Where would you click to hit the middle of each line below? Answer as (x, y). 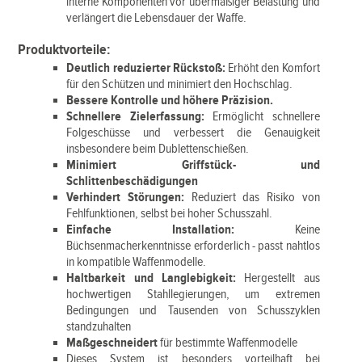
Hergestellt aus (282, 278)
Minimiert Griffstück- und (193, 165)
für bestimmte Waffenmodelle (228, 343)
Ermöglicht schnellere (266, 117)
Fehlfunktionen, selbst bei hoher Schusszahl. (170, 214)
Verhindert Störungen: (126, 198)
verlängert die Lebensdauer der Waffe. (157, 18)
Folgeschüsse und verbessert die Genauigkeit (193, 133)
